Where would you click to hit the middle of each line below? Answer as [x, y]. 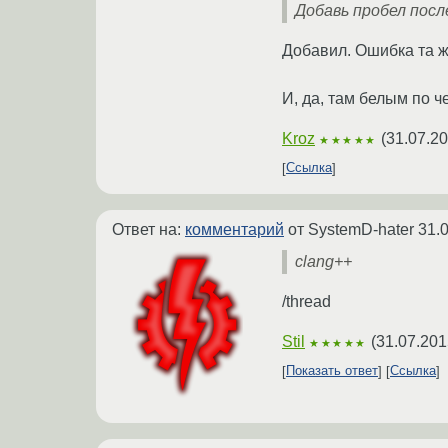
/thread [306, 301]
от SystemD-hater [351, 229]
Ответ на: [148, 229]
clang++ [323, 261]
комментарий [234, 229]
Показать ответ [332, 371]
